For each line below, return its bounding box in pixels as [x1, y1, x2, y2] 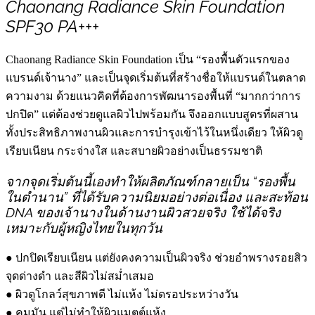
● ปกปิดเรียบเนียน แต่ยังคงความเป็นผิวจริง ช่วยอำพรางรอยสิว [6, 251, 307, 264]
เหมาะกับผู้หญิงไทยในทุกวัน [6, 219, 162, 236]
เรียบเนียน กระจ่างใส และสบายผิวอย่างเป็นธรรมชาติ [6, 145, 262, 157]
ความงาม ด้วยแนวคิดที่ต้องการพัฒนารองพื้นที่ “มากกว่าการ [6, 90, 301, 103]
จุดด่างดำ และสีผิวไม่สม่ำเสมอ [6, 269, 154, 282]
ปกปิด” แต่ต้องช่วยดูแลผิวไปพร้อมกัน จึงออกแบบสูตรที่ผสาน [6, 108, 298, 121]
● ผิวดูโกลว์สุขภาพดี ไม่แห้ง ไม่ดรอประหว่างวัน [6, 288, 238, 300]
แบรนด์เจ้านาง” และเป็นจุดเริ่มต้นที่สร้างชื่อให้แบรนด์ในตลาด [6, 72, 306, 84]
